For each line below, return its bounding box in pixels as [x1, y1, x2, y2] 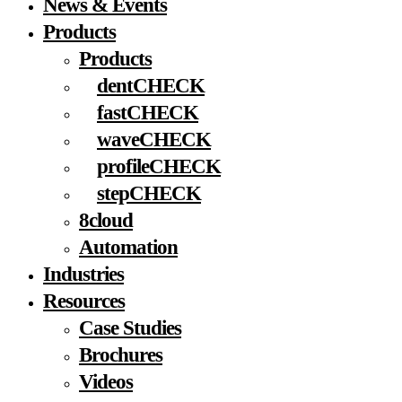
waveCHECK [97, 127, 211, 151]
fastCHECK [97, 100, 198, 124]
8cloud [79, 208, 133, 232]
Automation [79, 235, 178, 258]
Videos [79, 370, 133, 393]
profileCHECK [97, 154, 221, 178]
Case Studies [79, 316, 181, 339]
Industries [43, 262, 124, 285]
